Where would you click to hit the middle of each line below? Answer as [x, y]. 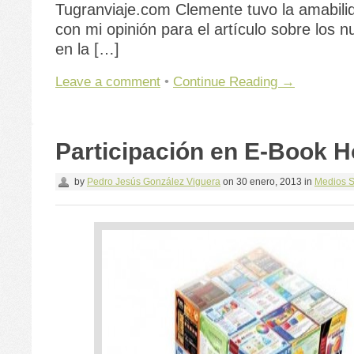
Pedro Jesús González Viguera [154, 181]
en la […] [87, 49]
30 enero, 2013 [268, 181]
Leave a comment [108, 81]
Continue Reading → [234, 81]
